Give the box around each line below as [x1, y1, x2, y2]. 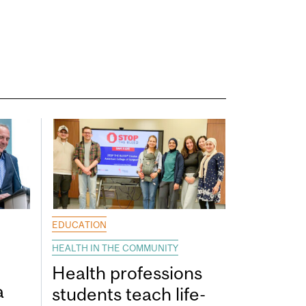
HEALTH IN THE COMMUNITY [52, 242, 178, 253]
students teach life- [52, 283, 206, 305]
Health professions [52, 262, 202, 283]
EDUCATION [52, 219, 107, 230]
